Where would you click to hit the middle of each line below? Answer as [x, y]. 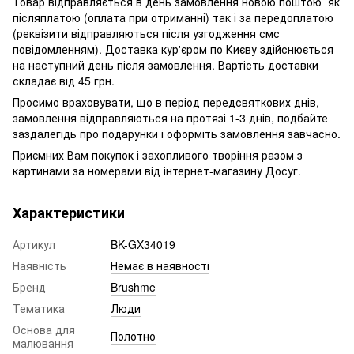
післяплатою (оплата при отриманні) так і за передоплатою [173, 17]
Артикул [34, 244]
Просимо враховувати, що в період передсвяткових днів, [166, 102]
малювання [43, 343]
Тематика [39, 308]
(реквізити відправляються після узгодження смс [146, 33]
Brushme [133, 286]
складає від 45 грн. [64, 80]
